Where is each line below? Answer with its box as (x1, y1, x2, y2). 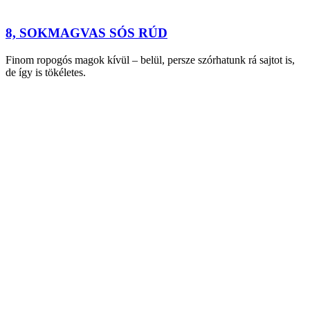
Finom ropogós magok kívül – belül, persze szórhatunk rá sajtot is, (6, 54, 295, 66)
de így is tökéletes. (6, 66, 86, 79)
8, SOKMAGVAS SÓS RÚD (6, 26, 167, 41)
